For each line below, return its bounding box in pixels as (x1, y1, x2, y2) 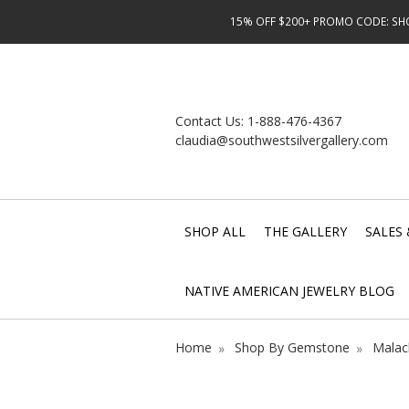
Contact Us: (175, 111, 247, 130)
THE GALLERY (264, 222, 347, 240)
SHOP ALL (184, 222, 246, 240)
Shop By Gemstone (235, 338, 350, 356)
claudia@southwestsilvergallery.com (175, 131, 388, 149)
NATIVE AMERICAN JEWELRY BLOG (184, 281, 394, 299)
